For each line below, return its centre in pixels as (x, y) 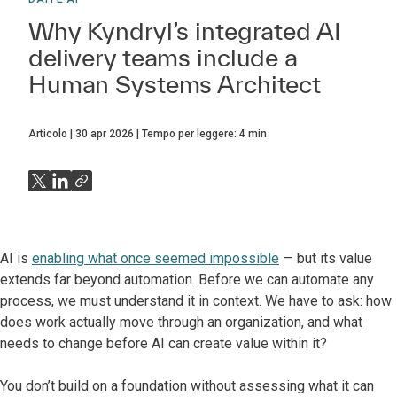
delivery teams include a (163, 57)
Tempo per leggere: (191, 134)
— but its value (326, 258)
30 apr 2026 (105, 134)
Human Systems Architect (175, 84)
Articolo (48, 134)
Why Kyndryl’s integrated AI (185, 31)
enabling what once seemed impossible (156, 258)
